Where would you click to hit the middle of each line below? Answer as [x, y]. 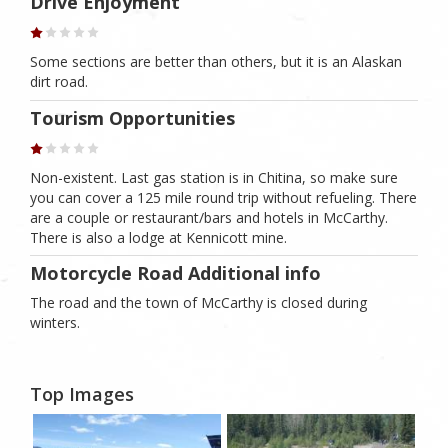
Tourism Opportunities [132, 117]
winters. [55, 323]
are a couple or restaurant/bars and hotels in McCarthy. [209, 217]
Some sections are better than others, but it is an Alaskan [216, 62]
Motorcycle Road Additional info [175, 273]
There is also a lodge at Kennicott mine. [158, 237]
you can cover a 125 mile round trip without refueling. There [223, 197]
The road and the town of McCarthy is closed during [198, 303]
